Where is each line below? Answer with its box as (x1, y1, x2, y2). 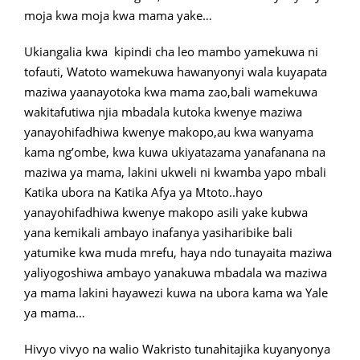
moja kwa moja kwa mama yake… (24, 7, 212, 23)
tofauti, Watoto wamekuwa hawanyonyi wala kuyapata (24, 63, 327, 80)
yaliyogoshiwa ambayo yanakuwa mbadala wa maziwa (24, 264, 327, 280)
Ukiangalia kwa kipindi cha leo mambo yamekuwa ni (24, 43, 318, 59)
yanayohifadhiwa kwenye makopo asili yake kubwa (24, 204, 308, 220)
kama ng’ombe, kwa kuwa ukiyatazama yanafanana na (24, 144, 325, 160)
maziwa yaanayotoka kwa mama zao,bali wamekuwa (24, 84, 317, 100)
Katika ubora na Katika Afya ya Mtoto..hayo (24, 184, 263, 200)
